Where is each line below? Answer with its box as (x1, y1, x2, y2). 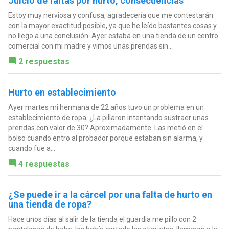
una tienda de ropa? (8, 198, 91, 210)
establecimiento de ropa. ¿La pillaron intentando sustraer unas (8, 113, 209, 122)
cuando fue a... (8, 144, 55, 152)
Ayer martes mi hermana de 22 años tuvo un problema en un (8, 103, 204, 111)
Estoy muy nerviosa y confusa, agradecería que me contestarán (8, 11, 213, 19)
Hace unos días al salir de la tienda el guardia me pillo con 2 (8, 215, 196, 223)
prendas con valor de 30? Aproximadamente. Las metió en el (8, 123, 203, 132)
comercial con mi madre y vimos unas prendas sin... (8, 41, 173, 50)
